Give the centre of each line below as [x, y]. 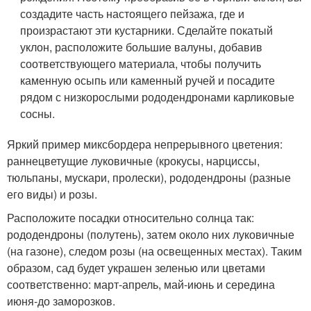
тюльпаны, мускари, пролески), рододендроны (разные [149, 177]
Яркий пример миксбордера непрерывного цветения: [145, 144]
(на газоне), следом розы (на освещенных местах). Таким [154, 251]
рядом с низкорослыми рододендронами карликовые [158, 96]
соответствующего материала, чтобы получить [141, 63]
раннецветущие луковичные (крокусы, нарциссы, [133, 160]
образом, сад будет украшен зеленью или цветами [136, 267]
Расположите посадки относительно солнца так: [131, 217]
